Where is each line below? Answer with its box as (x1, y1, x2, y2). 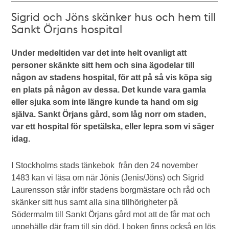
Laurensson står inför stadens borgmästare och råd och (11, 186, 211, 194)
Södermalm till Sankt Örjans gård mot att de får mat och (11, 210, 211, 219)
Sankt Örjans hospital (11, 21, 123, 36)
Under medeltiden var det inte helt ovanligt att (11, 49, 187, 57)
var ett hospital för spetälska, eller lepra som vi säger (11, 122, 215, 131)
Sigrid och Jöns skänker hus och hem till (11, 9, 216, 24)
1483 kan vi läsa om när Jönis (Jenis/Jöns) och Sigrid (11, 173, 204, 182)
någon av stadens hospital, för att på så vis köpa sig (11, 73, 213, 82)
